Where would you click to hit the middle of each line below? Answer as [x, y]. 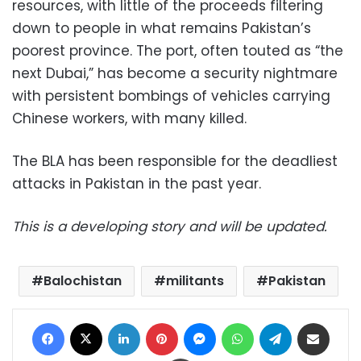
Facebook [90, 322]
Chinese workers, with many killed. [129, 118]
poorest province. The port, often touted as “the [178, 50]
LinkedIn [160, 322]
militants [195, 280]
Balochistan [83, 280]
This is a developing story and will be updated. [170, 226]
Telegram [316, 322]
